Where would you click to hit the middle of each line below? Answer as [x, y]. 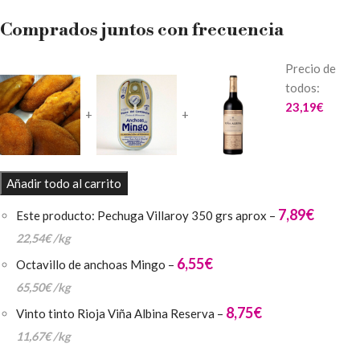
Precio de [311, 68]
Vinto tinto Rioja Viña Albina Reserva [117, 313]
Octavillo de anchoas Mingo [92, 264]
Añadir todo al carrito [64, 183]
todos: [304, 88]
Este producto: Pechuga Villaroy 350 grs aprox [143, 215]
